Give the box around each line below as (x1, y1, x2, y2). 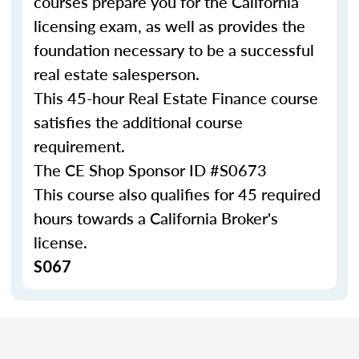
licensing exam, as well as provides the (34, 14, 305, 37)
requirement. (34, 135, 129, 157)
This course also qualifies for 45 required (34, 183, 321, 205)
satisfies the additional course (34, 111, 243, 133)
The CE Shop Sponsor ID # (34, 159, 220, 181)
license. (34, 231, 91, 253)
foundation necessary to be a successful (34, 38, 314, 61)
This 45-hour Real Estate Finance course (34, 87, 318, 109)
